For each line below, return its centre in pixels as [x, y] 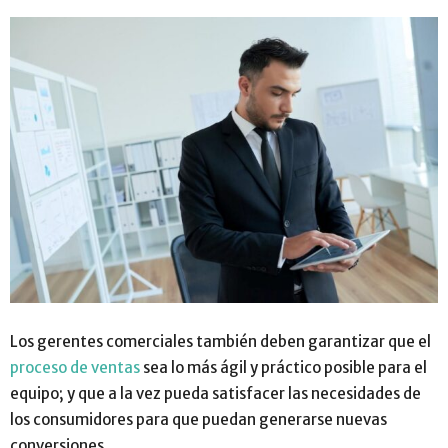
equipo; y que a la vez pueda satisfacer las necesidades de [215, 393]
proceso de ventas [75, 367]
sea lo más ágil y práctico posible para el [283, 367]
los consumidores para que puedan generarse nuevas [198, 419]
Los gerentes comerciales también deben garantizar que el [220, 341]
